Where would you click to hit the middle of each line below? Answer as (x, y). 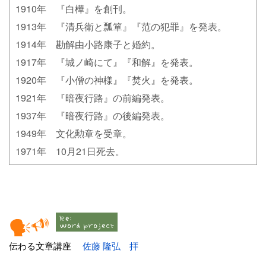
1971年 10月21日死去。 (70, 151)
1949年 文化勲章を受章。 (74, 134)
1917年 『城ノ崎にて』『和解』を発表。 (107, 62)
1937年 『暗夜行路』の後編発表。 (93, 116)
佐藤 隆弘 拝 (110, 246)
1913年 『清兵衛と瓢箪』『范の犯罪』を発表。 (121, 27)
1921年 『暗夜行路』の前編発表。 (93, 98)
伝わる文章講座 (46, 246)
